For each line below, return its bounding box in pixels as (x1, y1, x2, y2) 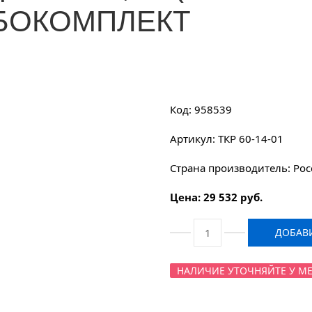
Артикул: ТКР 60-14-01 (170, 132, 283, 146)
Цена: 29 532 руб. (170, 190, 263, 204)
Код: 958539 (170, 102, 232, 116)
